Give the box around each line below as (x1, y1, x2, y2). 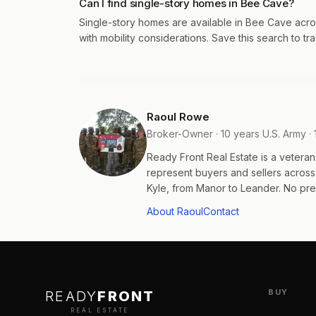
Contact (203, 205, 239, 217)
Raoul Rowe (147, 110, 209, 123)
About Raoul (147, 205, 203, 217)
